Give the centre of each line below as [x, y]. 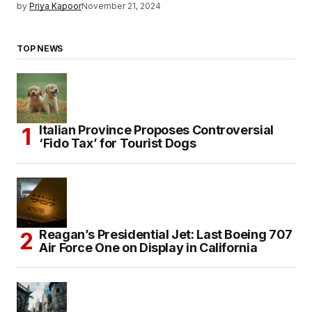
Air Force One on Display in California [148, 248]
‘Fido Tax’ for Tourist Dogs [118, 143]
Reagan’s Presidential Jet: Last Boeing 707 [166, 235]
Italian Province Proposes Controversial [156, 130]
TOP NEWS [40, 49]
